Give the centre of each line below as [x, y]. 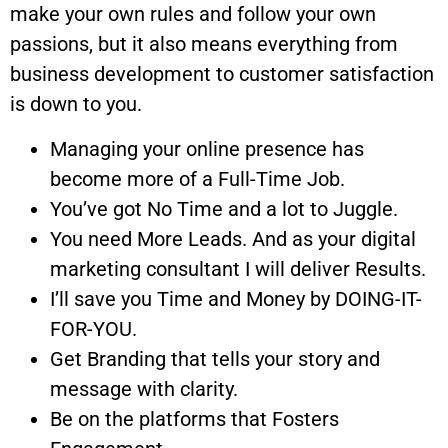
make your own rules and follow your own [193, 14]
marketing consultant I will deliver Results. [238, 268]
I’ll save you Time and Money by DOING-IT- [236, 298]
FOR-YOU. [93, 328]
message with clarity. [144, 388]
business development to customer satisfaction [222, 74]
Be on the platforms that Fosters [194, 418]
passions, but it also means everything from [204, 44]
